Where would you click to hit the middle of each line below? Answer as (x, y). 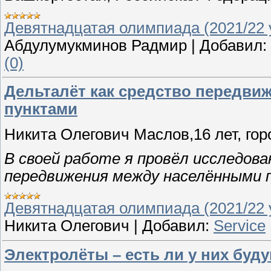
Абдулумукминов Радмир (96, 45)
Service (240, 226)
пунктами (41, 109)
